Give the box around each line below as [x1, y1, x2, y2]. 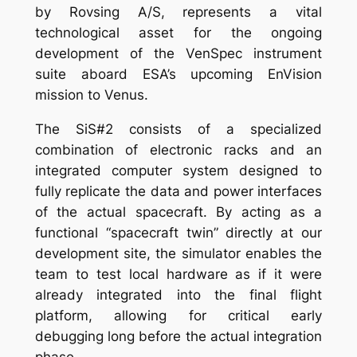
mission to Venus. [34, 87, 148, 104]
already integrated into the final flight [34, 286, 323, 303]
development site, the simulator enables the [34, 245, 323, 261]
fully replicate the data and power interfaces [34, 182, 323, 199]
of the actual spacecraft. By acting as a [34, 203, 323, 220]
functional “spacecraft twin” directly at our [34, 224, 323, 241]
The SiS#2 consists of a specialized [34, 120, 323, 137]
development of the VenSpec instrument [34, 45, 323, 62]
